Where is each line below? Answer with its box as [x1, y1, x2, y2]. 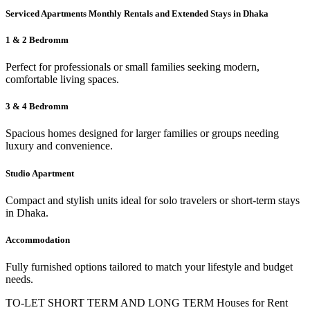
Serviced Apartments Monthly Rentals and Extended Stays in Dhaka [6, 8, 268, 19]
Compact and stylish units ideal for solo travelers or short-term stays [6, 194, 300, 206]
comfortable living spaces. [6, 73, 119, 86]
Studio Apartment [6, 167, 74, 179]
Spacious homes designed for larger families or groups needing [6, 127, 279, 140]
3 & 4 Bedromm [6, 101, 69, 112]
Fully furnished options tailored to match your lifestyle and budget [6, 261, 293, 273]
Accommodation [6, 234, 70, 245]
